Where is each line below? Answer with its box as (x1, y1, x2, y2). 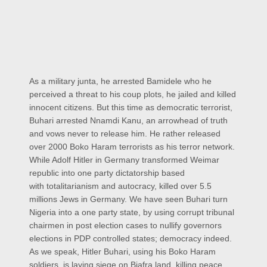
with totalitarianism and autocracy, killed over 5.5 (29, 181, 212, 191)
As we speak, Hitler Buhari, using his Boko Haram (29, 247, 216, 257)
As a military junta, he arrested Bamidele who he (29, 76, 212, 86)
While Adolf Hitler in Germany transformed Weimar (29, 155, 219, 165)
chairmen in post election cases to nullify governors (29, 221, 222, 231)
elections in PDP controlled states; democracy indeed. (29, 234, 232, 244)
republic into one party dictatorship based (29, 168, 185, 178)
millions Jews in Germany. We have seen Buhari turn (29, 194, 228, 204)
